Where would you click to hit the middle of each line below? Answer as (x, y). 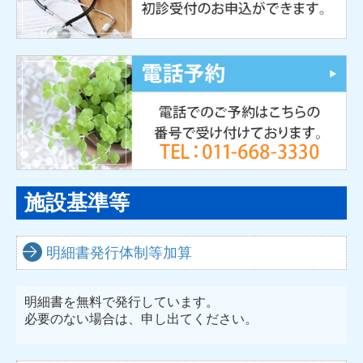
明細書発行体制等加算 (119, 252)
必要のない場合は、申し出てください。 (141, 318)
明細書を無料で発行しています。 (122, 301)
